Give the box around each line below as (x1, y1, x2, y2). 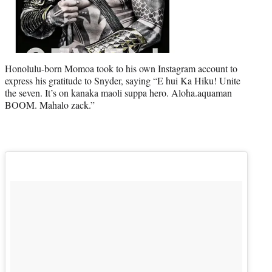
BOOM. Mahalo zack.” (5, 98, 95, 111)
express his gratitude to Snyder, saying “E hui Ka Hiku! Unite (5, 73, 240, 87)
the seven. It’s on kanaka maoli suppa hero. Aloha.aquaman (5, 86, 232, 99)
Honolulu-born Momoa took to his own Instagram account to (5, 61, 237, 75)
